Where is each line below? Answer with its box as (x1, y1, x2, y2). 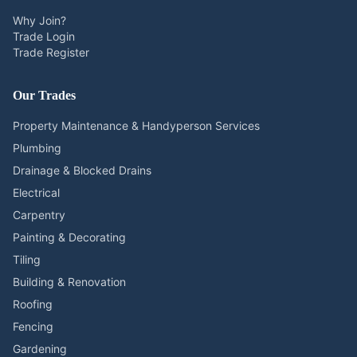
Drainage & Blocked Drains (13, 163, 151, 177)
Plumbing (13, 141, 61, 155)
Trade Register (13, 45, 89, 59)
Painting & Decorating (13, 230, 126, 244)
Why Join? (13, 14, 66, 27)
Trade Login (13, 29, 75, 43)
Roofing (13, 297, 53, 311)
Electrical (13, 186, 60, 199)
